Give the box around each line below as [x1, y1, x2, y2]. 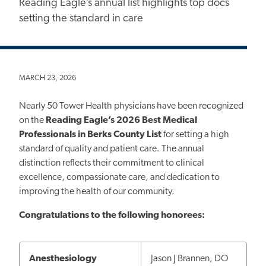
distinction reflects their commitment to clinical [19, 158, 204, 168]
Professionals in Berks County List [19, 129, 163, 140]
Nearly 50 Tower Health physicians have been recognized [19, 101, 243, 111]
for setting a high [163, 129, 229, 140]
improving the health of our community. [19, 186, 175, 197]
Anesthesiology [29, 254, 97, 264]
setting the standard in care [19, 13, 143, 25]
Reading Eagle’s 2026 [46, 115, 140, 125]
